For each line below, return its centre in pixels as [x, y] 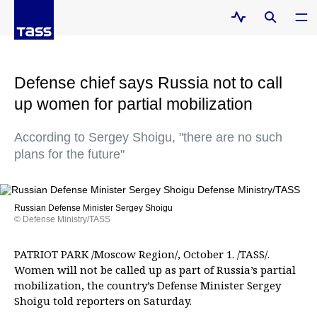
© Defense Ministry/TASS [62, 219]
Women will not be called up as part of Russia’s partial [155, 270]
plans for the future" [69, 154]
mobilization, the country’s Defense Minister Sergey [148, 285]
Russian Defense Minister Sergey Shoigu [93, 208]
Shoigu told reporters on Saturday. [103, 301]
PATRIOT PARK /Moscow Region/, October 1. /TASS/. [142, 254]
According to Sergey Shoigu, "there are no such [148, 137]
